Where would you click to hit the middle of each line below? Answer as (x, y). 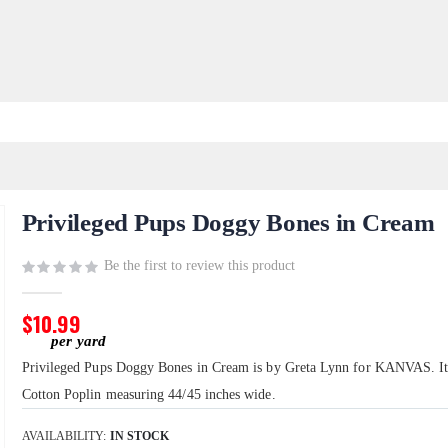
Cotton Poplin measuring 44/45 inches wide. (148, 395)
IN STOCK (139, 436)
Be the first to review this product (199, 266)
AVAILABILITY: (63, 436)
